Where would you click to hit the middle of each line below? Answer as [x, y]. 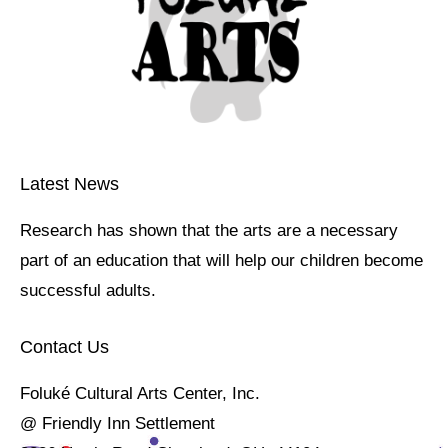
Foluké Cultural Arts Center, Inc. [140, 393]
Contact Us [64, 346]
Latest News [69, 183]
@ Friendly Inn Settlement [117, 423]
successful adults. [88, 290]
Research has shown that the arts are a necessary [209, 230]
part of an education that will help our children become [221, 260]
